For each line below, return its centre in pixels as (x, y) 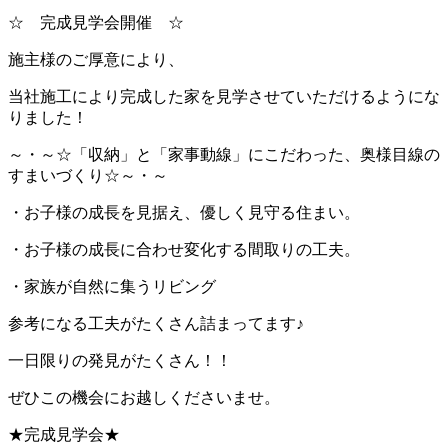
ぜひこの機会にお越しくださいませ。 (144, 397)
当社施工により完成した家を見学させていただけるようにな (224, 96)
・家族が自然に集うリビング (112, 286)
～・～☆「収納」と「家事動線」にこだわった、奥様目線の (224, 154)
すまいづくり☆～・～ (88, 175)
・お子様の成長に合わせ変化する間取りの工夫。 (184, 249)
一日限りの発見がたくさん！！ (120, 360)
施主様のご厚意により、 (96, 59)
